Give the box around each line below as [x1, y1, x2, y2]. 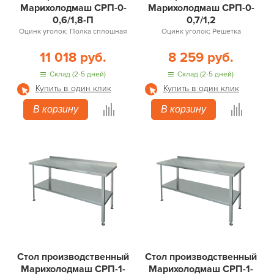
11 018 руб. [40, 50, 106, 66]
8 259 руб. [168, 50, 234, 66]
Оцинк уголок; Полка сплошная [19, 27, 127, 36]
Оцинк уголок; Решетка [161, 27, 241, 36]
